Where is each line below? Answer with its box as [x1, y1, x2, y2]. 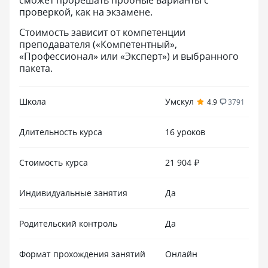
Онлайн [165, 248, 197, 260]
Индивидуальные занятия [19, 187, 127, 199]
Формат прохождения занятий [19, 248, 145, 260]
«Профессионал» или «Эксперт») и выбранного [19, 50, 239, 63]
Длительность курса [19, 126, 102, 138]
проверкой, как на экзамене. [19, 5, 153, 19]
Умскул [165, 96, 194, 107]
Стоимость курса [19, 157, 88, 168]
